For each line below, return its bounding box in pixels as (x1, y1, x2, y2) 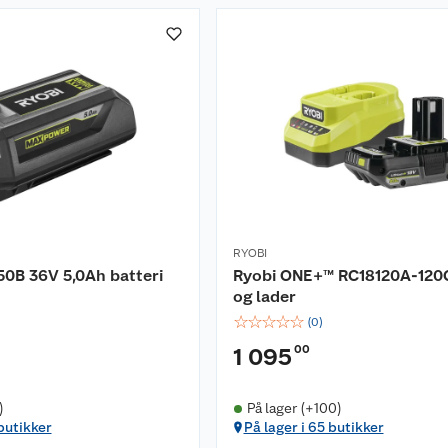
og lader (233, 287, 296, 306)
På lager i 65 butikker (243, 419, 384, 435)
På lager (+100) (246, 400, 342, 416)
